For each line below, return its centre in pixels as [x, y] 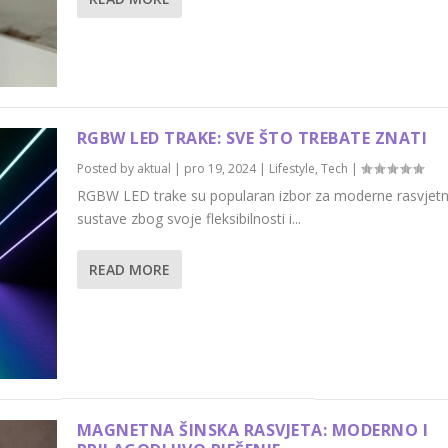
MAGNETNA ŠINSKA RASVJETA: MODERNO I [252, 429]
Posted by [106, 169]
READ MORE [129, 270]
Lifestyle [291, 169]
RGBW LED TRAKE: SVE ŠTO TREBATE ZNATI [252, 138]
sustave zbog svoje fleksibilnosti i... [188, 219]
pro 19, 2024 [219, 169]
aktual [153, 169]
